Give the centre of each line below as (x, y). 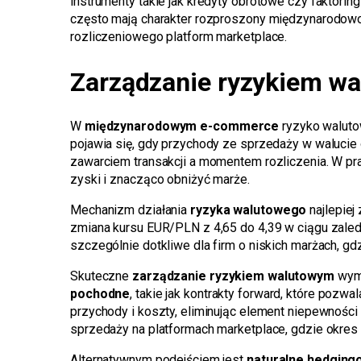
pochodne (100, 294)
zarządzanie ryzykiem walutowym (233, 276)
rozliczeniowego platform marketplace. (179, 37)
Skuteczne (101, 276)
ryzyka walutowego (249, 210)
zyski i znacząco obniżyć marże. (160, 180)
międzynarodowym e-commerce (182, 127)
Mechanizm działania (130, 210)
